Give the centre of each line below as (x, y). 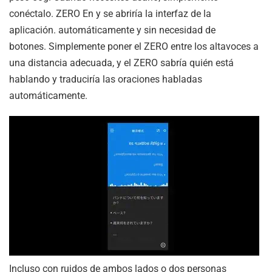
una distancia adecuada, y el (71, 63)
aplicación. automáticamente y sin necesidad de (112, 30)
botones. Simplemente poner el (76, 46)
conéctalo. (32, 13)
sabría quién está (196, 63)
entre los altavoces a (213, 46)
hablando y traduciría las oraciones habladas (106, 79)
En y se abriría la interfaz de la (146, 13)
